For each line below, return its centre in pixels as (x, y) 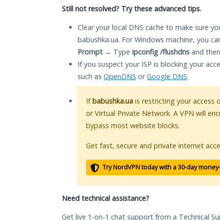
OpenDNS (120, 77)
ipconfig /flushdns (161, 52)
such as (91, 77)
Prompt (90, 52)
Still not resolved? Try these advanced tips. (132, 9)
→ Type (117, 52)
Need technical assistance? (106, 198)
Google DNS (167, 77)
